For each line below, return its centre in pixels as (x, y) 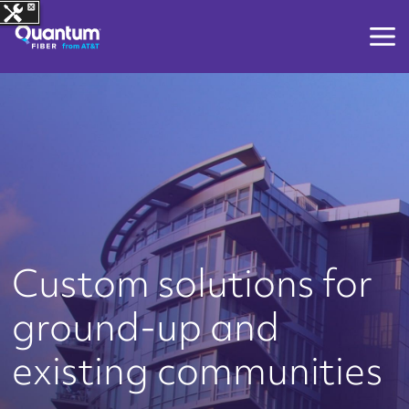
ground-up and (145, 327)
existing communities (197, 371)
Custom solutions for (192, 283)
